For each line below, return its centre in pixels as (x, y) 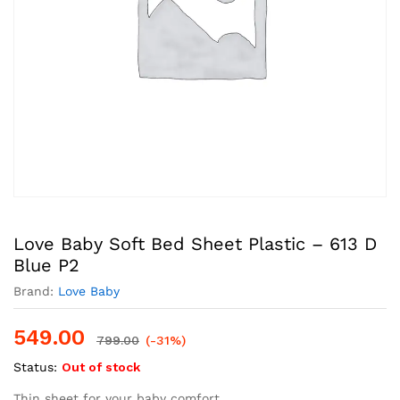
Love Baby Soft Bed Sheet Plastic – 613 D (195, 244)
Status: (35, 367)
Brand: (36, 291)
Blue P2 (46, 265)
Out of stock (101, 367)
